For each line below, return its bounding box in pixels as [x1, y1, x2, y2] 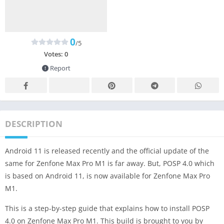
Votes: [44, 49, 64, 58]
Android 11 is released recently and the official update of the [5, 145, 209, 155]
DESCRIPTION [5, 117, 62, 129]
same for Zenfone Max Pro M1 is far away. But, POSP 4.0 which [5, 158, 214, 168]
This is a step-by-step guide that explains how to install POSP [5, 203, 209, 213]
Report [48, 63, 70, 72]
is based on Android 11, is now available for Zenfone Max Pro [5, 170, 210, 180]
